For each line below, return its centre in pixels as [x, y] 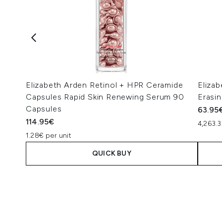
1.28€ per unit [49, 136]
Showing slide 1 [53, 179]
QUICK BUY [112, 153]
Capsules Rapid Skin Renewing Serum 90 [105, 97]
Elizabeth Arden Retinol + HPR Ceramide [105, 85]
